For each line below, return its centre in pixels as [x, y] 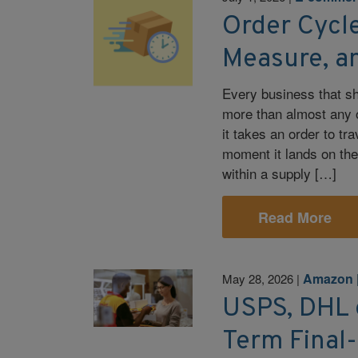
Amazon [328, 278]
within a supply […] [280, 173]
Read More [294, 217]
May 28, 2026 [258, 278]
